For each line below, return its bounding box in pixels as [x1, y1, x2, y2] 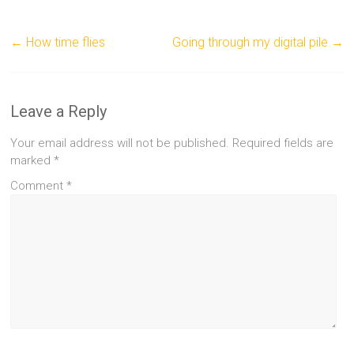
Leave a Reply [10, 101, 107, 121]
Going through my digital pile [171, 34, 331, 50]
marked [10, 153, 55, 168]
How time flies [23, 34, 106, 50]
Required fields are [232, 135, 334, 150]
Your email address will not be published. [10, 135, 230, 150]
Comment [10, 178, 67, 193]
